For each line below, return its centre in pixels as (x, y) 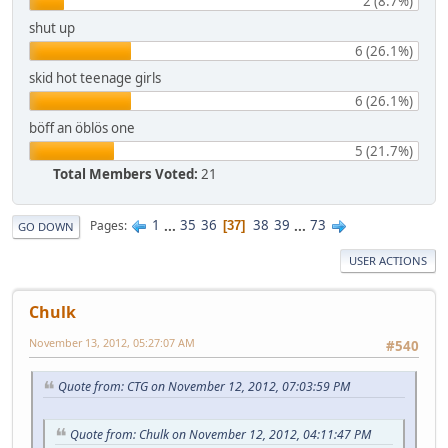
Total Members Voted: (125, 173)
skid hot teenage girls (95, 77)
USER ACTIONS (388, 260)
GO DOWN (46, 226)
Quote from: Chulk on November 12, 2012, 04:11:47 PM (220, 434)
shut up (52, 27)
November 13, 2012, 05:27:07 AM (112, 342)
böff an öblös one (82, 127)
